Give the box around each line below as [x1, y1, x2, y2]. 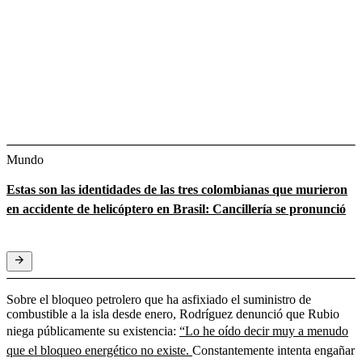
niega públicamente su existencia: [6, 323, 179, 338]
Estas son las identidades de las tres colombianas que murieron [6, 182, 347, 196]
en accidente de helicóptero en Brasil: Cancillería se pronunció [6, 201, 346, 216]
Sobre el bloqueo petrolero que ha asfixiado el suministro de [6, 292, 311, 306]
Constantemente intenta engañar [192, 343, 355, 357]
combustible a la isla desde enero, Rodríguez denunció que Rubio [6, 306, 339, 321]
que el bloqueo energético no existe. [6, 343, 192, 357]
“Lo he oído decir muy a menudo [179, 323, 348, 338]
